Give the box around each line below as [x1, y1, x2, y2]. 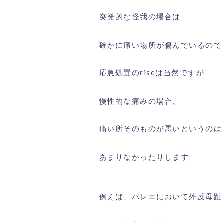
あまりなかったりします [99, 152, 189, 161]
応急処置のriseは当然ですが [99, 68, 204, 77]
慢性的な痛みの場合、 [99, 96, 181, 105]
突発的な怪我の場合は [99, 12, 181, 21]
